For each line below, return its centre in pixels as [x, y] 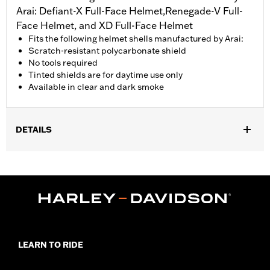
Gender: [24, 159]
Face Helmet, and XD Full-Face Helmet [105, 26]
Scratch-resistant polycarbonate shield [107, 51]
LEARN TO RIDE [51, 244]
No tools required [63, 63]
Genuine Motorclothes [98, 174]
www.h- [198, 188]
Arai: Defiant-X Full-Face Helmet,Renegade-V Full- [130, 11]
